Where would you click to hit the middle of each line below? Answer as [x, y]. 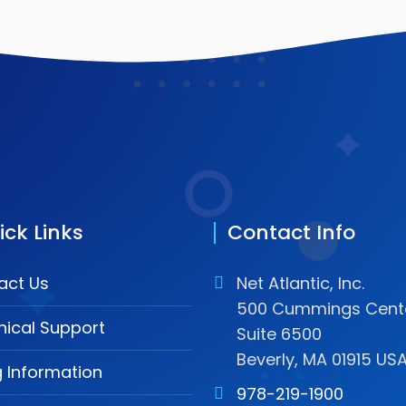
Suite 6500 [279, 333]
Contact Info [291, 232]
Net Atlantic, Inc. [300, 283]
